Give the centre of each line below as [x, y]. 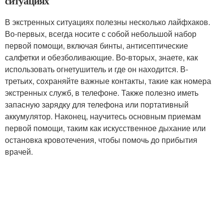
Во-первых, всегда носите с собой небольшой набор [101, 34]
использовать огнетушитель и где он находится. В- [96, 69]
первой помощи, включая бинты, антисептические [96, 45]
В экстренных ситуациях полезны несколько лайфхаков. [108, 22]
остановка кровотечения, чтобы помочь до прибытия [101, 140]
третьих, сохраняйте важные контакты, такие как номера [108, 81]
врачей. [19, 151]
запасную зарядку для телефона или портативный [97, 104]
